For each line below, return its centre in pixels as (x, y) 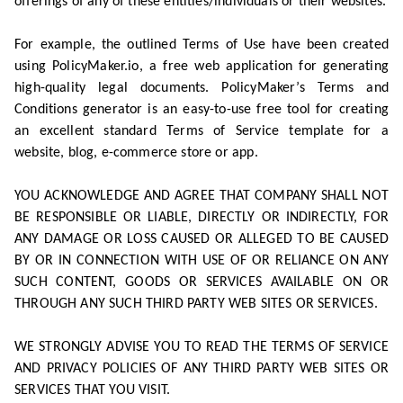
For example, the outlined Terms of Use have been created (201, 45)
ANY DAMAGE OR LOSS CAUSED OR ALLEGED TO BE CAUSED (201, 239)
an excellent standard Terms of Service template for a (201, 131)
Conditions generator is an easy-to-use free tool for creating (201, 110)
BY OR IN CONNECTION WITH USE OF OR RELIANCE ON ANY (201, 261)
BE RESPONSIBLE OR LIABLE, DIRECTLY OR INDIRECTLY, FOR (201, 218)
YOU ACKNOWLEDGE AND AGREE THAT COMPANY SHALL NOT (201, 196)
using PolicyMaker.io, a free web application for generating (201, 67)
